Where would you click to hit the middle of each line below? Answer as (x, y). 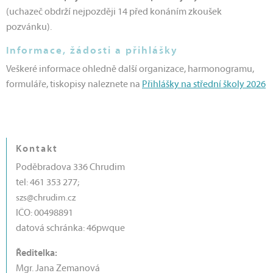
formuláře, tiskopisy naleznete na (74, 85)
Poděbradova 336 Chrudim (70, 168)
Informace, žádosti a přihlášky (92, 51)
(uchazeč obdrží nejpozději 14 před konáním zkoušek (114, 12)
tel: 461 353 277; (48, 183)
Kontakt (37, 150)
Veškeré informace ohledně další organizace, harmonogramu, (130, 70)
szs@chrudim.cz (46, 199)
